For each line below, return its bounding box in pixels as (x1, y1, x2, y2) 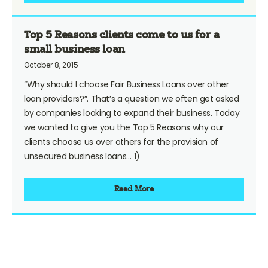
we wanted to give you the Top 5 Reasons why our (24, 121, 224, 133)
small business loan (24, 44, 125, 56)
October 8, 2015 (24, 59, 78, 70)
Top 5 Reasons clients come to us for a (24, 29, 220, 41)
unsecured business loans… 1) (24, 150, 140, 162)
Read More (114, 185, 154, 194)
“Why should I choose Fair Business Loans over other (24, 78, 229, 90)
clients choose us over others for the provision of (24, 135, 219, 148)
